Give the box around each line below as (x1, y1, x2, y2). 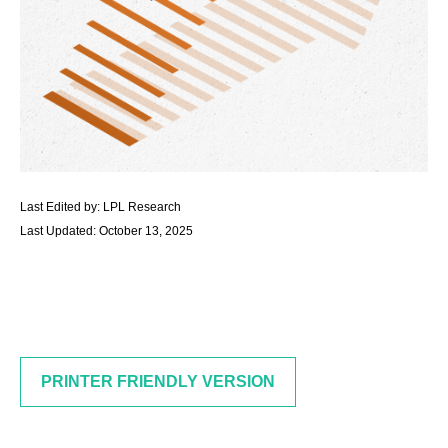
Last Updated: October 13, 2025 (20, 224, 193, 238)
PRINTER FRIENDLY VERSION (41, 373, 275, 390)
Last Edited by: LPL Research (20, 200, 181, 214)
